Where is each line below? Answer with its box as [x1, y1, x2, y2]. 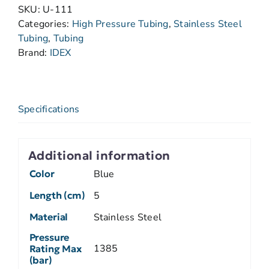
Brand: [18, 46, 50, 59]
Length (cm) [29, 189, 85, 202]
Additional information [28, 147, 171, 163]
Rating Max [29, 243, 82, 255]
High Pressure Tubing [71, 17, 169, 31]
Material [29, 211, 68, 223]
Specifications [18, 103, 80, 116]
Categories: [18, 17, 72, 31]
